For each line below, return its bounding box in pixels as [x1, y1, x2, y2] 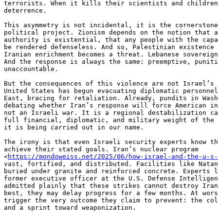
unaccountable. [4, 65, 58, 73]
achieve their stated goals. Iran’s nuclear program [4, 145, 199, 153]
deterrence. [4, 7, 47, 15]
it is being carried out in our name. [4, 124, 144, 131]
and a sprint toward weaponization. [4, 204, 136, 212]
